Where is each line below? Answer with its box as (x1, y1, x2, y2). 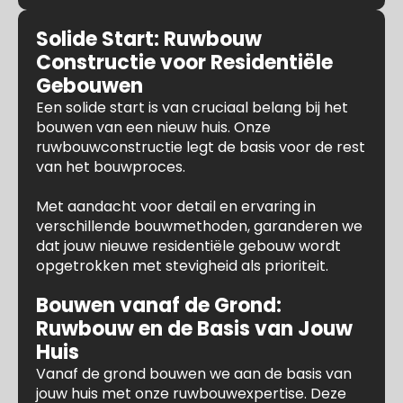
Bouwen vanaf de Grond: (36, 291, 282, 319)
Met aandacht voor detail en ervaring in (36, 196, 316, 217)
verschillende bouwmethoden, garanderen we (36, 216, 363, 237)
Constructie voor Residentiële (36, 49, 333, 76)
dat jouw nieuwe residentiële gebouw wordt (36, 236, 341, 256)
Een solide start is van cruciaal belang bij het (36, 97, 348, 118)
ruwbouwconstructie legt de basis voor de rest (36, 137, 365, 157)
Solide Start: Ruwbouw (36, 25, 262, 53)
